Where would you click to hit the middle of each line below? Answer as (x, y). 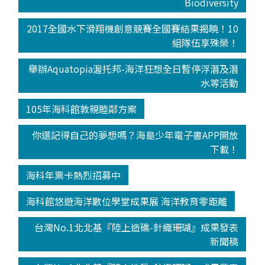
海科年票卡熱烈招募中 (73, 175)
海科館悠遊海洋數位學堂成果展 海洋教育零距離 (126, 201)
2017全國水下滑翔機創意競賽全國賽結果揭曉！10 (133, 29)
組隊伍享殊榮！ (206, 43)
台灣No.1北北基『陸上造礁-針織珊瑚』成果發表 (137, 227)
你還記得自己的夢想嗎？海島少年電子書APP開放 (135, 135)
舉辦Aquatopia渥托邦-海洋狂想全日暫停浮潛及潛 (134, 69)
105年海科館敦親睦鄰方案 (81, 109)
